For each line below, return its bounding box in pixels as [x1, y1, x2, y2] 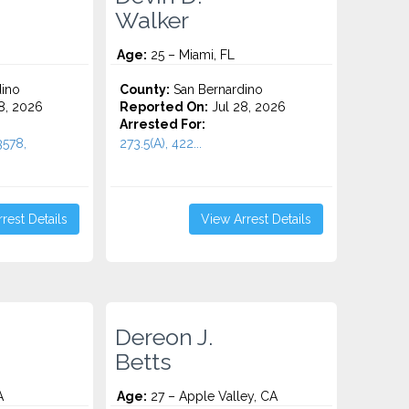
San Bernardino [170, 82, 264, 97]
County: [120, 82, 171, 97]
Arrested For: [120, 117, 206, 131]
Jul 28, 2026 [208, 100, 287, 114]
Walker [115, 6, 190, 34]
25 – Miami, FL [147, 47, 236, 62]
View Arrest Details [200, 212, 311, 226]
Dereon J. [115, 323, 214, 351]
